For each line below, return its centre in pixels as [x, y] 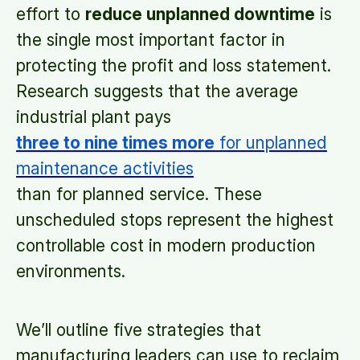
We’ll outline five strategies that [139, 330]
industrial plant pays [94, 117]
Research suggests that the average [157, 91]
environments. [71, 271]
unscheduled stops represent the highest [175, 220]
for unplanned [271, 143]
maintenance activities [105, 168]
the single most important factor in [151, 40]
